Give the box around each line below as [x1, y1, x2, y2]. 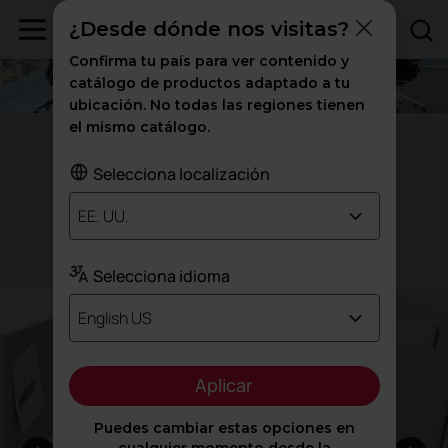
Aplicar [195, 373, 253, 397]
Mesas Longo [163, 137, 285, 165]
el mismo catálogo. [68, 118, 210, 136]
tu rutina [207, 179, 303, 213]
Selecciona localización [92, 163, 270, 185]
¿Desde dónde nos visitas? [68, 17, 349, 41]
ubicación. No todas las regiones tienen [68, 96, 365, 114]
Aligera [145, 181, 207, 213]
